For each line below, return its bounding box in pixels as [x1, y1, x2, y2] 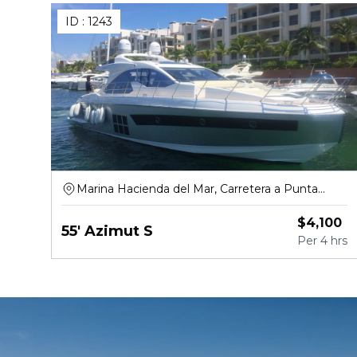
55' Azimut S [61, 222, 153, 240]
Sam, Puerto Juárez [76, 197, 186, 212]
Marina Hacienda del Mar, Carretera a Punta [76, 181, 318, 196]
